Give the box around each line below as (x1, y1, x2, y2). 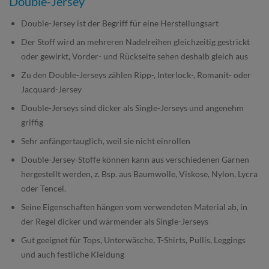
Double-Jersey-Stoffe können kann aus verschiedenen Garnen (21, 154, 249, 165)
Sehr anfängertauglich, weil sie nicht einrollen (21, 136, 190, 146)
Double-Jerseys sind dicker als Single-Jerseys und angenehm (21, 103, 244, 113)
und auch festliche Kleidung (21, 249, 124, 259)
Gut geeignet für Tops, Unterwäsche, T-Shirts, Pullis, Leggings (21, 235, 246, 245)
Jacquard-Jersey (21, 84, 82, 94)
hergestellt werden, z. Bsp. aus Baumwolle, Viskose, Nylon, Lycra (21, 169, 258, 179)
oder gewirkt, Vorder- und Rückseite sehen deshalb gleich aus (21, 51, 248, 61)
